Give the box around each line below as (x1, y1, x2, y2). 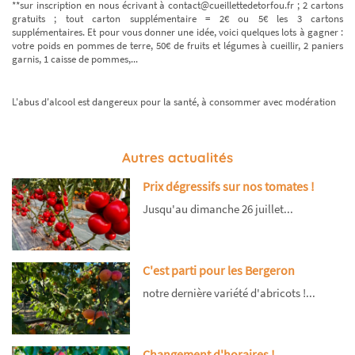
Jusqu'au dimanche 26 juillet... (142, 201, 293, 217)
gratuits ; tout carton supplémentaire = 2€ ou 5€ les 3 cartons (12, 11, 343, 25)
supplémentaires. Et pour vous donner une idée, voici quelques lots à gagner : (12, 25, 343, 39)
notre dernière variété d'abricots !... (142, 285, 315, 301)
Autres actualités (122, 148, 233, 166)
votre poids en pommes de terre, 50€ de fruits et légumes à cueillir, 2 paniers (12, 38, 343, 52)
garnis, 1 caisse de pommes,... (12, 52, 138, 66)
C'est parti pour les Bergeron (142, 261, 295, 278)
